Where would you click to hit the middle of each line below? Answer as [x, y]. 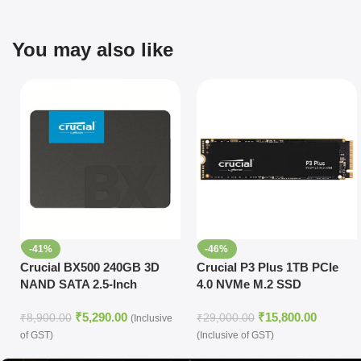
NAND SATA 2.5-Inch [79, 284]
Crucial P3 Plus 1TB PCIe [267, 268]
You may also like [93, 50]
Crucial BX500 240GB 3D [90, 268]
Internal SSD [56, 301]
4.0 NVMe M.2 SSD [249, 284]
